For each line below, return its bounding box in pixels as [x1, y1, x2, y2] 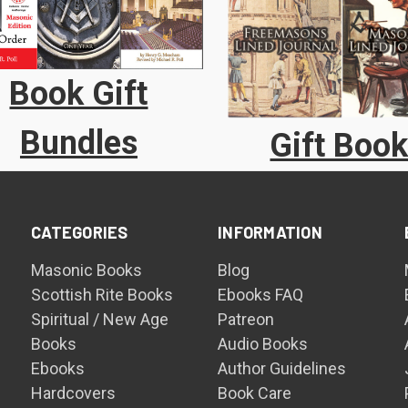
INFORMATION [218, 221, 322, 242]
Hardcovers [31, 382, 117, 403]
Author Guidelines [218, 358, 347, 378]
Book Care [218, 382, 292, 403]
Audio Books [218, 333, 309, 353]
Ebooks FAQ [218, 284, 304, 304]
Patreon [218, 309, 275, 329]
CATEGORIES [31, 221, 128, 242]
